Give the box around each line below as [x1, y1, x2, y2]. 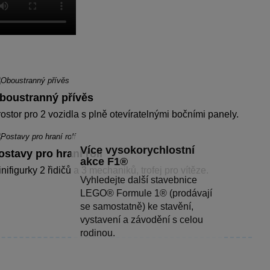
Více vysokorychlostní [80, 143, 195, 156]
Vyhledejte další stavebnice [80, 174, 197, 185]
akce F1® [80, 155, 128, 168]
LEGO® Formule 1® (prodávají [80, 187, 212, 198]
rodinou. [80, 227, 115, 238]
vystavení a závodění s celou [80, 214, 203, 225]
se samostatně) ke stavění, [80, 201, 193, 212]
